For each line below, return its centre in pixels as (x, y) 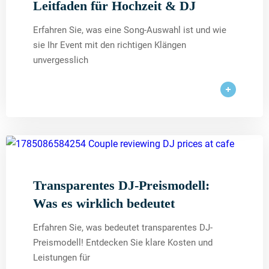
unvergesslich (61, 60)
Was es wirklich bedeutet (104, 203)
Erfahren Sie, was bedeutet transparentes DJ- (123, 227)
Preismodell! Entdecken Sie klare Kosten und (123, 242)
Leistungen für (62, 257)
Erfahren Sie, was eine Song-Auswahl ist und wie (130, 30)
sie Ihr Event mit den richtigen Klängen (110, 45)
